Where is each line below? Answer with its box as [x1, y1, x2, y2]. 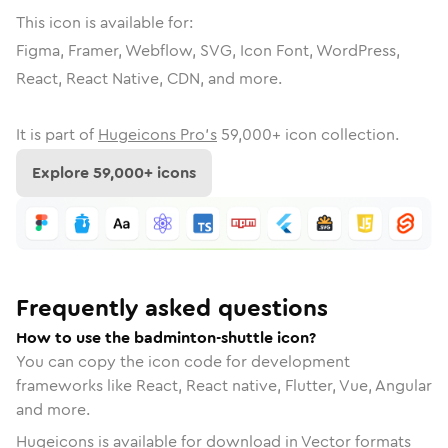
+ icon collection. [272, 123, 399, 146]
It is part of [16, 123, 94, 146]
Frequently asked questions [16, 290, 328, 325]
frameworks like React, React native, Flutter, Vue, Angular [16, 373, 432, 397]
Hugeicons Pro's [98, 123, 217, 146]
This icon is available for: [16, 11, 193, 34]
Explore [32, 161, 93, 184]
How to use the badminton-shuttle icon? [16, 325, 316, 349]
